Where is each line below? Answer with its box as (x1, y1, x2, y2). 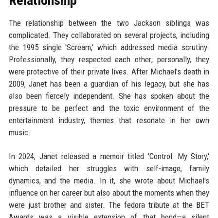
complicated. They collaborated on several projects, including (8, 30, 210, 40)
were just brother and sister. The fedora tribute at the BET (8, 200, 210, 210)
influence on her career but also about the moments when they (8, 187, 210, 198)
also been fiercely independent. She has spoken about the (8, 91, 210, 101)
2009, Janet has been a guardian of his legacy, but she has (8, 78, 210, 89)
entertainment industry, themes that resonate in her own (8, 115, 210, 125)
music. (8, 127, 31, 137)
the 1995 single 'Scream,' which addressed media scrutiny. (8, 42, 210, 52)
